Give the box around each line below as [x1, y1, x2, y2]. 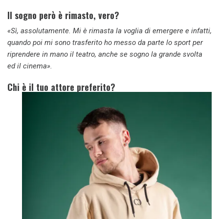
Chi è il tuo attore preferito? [7, 81, 115, 94]
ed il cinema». [7, 61, 52, 70]
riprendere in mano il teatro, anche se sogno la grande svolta [7, 49, 202, 59]
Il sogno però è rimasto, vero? [7, 8, 119, 22]
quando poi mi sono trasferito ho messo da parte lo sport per [7, 38, 203, 47]
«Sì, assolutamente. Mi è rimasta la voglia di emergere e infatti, [7, 26, 212, 35]
